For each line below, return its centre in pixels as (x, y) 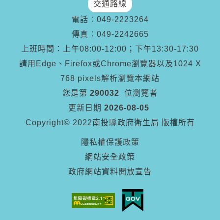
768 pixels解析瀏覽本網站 (110, 78)
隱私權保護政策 (110, 142)
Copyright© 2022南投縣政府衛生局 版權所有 (110, 123)
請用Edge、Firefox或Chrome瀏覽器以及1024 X (110, 64)
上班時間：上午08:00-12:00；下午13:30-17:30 (110, 49)
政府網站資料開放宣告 (110, 172)
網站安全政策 (110, 157)
